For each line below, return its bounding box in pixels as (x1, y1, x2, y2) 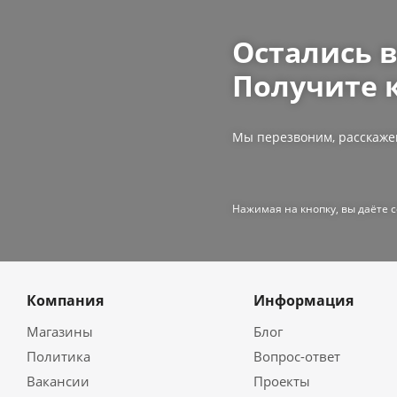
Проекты (253, 372, 310, 390)
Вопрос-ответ (253, 347, 340, 365)
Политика (27, 347, 90, 365)
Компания (27, 291, 104, 310)
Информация (253, 291, 354, 310)
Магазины (27, 323, 93, 340)
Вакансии (27, 372, 90, 390)
